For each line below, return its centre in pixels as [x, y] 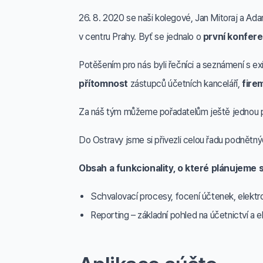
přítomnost [103, 84]
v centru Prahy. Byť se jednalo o [141, 37]
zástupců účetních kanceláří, [185, 84]
